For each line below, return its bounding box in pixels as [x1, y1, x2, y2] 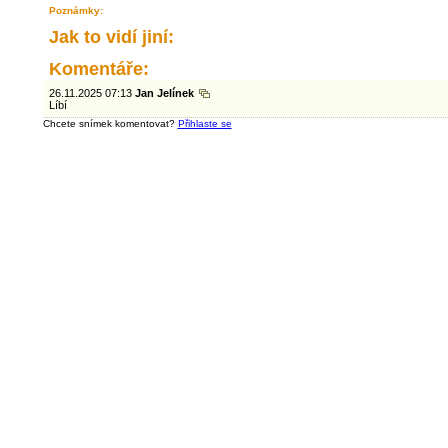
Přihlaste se [177, 118, 232, 129]
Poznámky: [48, 5, 103, 16]
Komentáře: [48, 59, 149, 79]
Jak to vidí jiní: [48, 27, 174, 47]
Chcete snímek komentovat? [42, 118, 178, 129]
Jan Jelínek [135, 87, 198, 99]
